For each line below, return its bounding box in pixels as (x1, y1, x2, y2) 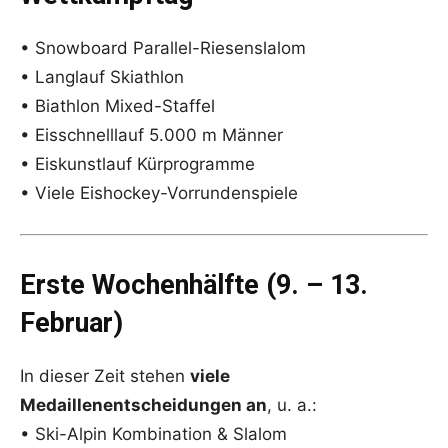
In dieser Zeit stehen (20, 366, 190, 387)
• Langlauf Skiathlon (20, 67, 184, 88)
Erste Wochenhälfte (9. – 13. (20, 269, 368, 302)
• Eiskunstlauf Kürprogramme (20, 154, 255, 175)
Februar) (20, 307, 123, 340)
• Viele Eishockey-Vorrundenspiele (20, 183, 298, 204)
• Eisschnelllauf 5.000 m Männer (20, 125, 283, 146)
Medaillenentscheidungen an (20, 395, 267, 416)
